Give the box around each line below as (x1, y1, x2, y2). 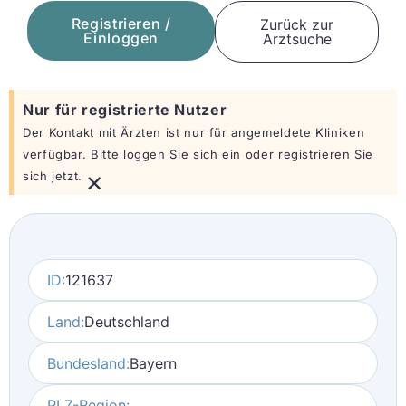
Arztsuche (262, 30, 332, 48)
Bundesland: (47, 354, 130, 372)
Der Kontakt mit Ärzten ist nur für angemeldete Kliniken (23, 125, 365, 140)
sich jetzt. (23, 169, 83, 183)
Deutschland (84, 313, 169, 331)
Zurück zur (260, 15, 334, 34)
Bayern (130, 354, 177, 372)
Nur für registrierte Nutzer (23, 101, 227, 119)
